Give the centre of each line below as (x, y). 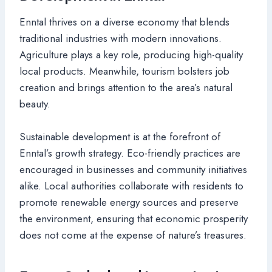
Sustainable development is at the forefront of (120, 136)
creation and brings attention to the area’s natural (126, 87)
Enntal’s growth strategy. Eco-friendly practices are (130, 153)
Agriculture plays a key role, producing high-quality (131, 54)
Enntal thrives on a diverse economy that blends (124, 22)
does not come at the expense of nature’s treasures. (133, 235)
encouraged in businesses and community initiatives (133, 169)
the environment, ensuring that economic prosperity (134, 218)
